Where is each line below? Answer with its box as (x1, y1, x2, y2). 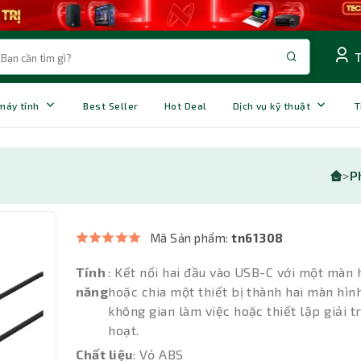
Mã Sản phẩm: (149, 230, 232, 246)
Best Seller (83, 99, 139, 111)
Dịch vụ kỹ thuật (232, 99, 311, 111)
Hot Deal (164, 99, 207, 111)
